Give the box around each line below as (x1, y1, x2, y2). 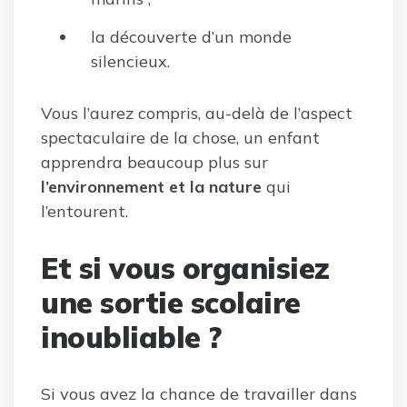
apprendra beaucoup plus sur (41, 151, 268, 173)
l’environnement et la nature (41, 175, 266, 197)
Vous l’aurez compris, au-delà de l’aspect (41, 102, 352, 124)
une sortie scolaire (41, 283, 301, 321)
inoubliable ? (41, 318, 222, 355)
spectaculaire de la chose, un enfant (41, 126, 320, 148)
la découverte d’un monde (91, 25, 292, 47)
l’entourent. (41, 200, 128, 222)
